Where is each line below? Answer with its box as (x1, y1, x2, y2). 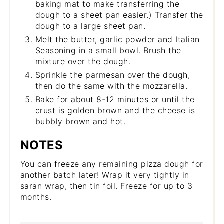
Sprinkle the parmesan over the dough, (35, 69, 190, 80)
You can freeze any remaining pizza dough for (20, 158, 203, 169)
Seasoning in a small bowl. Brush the (35, 45, 181, 55)
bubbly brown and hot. (35, 116, 126, 126)
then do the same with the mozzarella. (35, 80, 188, 91)
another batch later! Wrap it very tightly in (20, 169, 189, 180)
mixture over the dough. (35, 56, 131, 66)
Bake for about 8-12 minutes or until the (35, 94, 195, 104)
